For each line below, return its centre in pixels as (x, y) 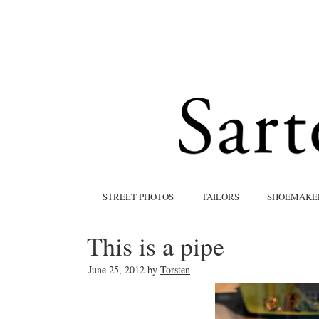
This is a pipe (156, 246)
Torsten (175, 270)
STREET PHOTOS (138, 197)
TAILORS (220, 197)
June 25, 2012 (116, 270)
